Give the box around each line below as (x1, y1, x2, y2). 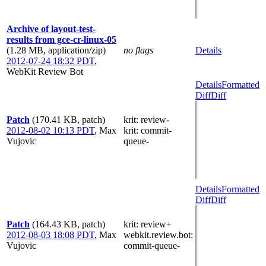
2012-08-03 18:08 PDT (7, 229, 94, 240)
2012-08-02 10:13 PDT (7, 125, 94, 135)
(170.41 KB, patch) (32, 114, 105, 125)
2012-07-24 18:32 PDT (7, 55, 94, 66)
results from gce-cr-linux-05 (7, 34, 116, 45)
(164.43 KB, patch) (32, 218, 105, 229)
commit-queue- (123, 240, 180, 251)
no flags (123, 45, 153, 55)
